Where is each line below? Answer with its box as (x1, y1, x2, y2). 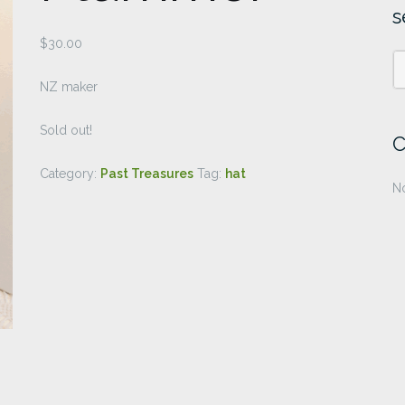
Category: (40, 166, 100, 181)
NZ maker (40, 80, 98, 94)
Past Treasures (100, 166, 193, 181)
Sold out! (40, 123, 92, 137)
